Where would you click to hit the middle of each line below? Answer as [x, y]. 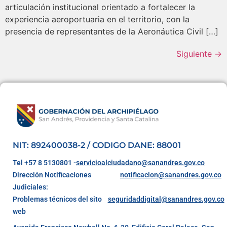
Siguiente [195, 54]
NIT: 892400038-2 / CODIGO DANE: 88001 [97, 145]
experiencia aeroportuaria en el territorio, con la [97, 20]
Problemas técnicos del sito [57, 199]
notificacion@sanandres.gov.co [171, 175]
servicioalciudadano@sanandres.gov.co [140, 162]
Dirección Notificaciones [52, 175]
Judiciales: [30, 187]
